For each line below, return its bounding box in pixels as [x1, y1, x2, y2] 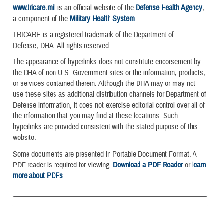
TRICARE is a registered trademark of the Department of [13, 30, 174, 40]
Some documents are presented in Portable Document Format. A [13, 149, 196, 159]
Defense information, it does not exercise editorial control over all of [13, 100, 205, 110]
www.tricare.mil [13, 3, 55, 13]
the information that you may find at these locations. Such [13, 111, 178, 121]
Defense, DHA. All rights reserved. [13, 41, 110, 51]
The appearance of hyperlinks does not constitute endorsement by [13, 57, 201, 67]
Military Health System [70, 14, 135, 24]
